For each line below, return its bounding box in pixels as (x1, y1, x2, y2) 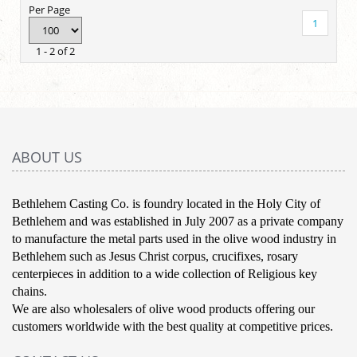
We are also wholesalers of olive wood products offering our (12, 301, 315, 316)
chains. (12, 284, 50, 298)
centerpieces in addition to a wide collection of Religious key (12, 266, 317, 280)
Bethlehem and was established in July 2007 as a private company (12, 214, 343, 228)
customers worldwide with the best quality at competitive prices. (12, 319, 333, 333)
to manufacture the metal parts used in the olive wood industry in (12, 231, 336, 245)
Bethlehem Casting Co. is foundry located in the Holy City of (12, 196, 320, 210)
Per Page (29, 2, 75, 17)
